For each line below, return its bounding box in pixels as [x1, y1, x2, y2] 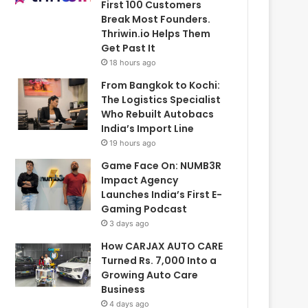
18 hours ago [109, 57, 157, 67]
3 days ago [109, 218, 150, 228]
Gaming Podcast [101, 201, 188, 216]
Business [101, 282, 146, 296]
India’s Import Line [101, 121, 195, 135]
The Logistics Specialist [101, 92, 221, 107]
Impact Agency [101, 173, 179, 187]
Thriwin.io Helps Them [101, 26, 211, 41]
